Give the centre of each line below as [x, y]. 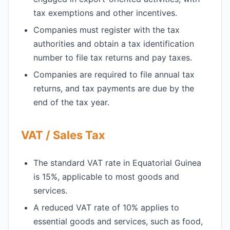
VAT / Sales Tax [63, 135]
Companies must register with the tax [107, 30]
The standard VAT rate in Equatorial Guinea [117, 163]
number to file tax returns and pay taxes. [113, 57]
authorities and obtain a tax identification [114, 44]
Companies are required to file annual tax [114, 74]
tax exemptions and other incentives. [105, 13]
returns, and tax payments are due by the [114, 88]
